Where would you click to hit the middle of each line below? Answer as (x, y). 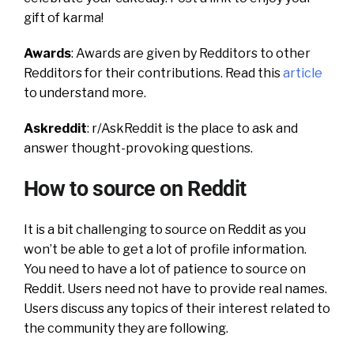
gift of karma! (64, 17)
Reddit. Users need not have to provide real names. (175, 288)
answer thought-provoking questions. (138, 148)
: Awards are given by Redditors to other (191, 53)
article (303, 73)
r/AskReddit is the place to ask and (195, 128)
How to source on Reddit (135, 188)
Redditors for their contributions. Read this (153, 73)
